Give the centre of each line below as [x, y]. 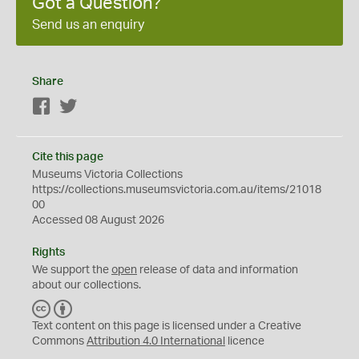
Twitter [95, 107]
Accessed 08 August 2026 [98, 220]
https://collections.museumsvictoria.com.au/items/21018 [177, 190]
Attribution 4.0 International [156, 341]
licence [245, 341]
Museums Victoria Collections [107, 174]
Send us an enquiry [88, 24]
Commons [59, 341]
